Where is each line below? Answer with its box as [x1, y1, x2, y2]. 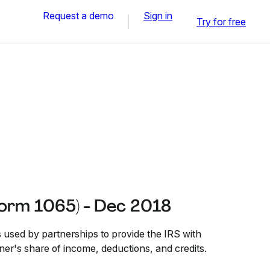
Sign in [143, 9, 172, 22]
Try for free [196, 15, 246, 28]
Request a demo [43, 9, 114, 22]
